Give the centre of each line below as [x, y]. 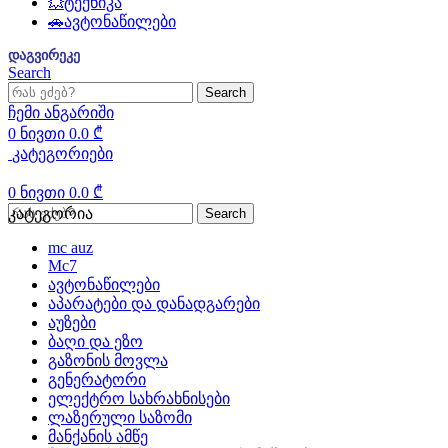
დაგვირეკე [44, 55]
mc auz [70, 247]
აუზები [72, 322]
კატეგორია [50, 213]
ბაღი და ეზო [95, 341]
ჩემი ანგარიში [61, 112]
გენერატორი [97, 379]
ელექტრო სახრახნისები [139, 398]
